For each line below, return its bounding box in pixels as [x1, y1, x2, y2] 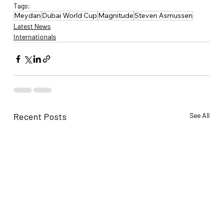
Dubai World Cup [41, 11, 97, 20]
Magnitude [98, 11, 133, 20]
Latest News [13, 22, 51, 31]
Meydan [13, 11, 41, 20]
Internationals [13, 32, 56, 41]
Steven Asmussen [134, 11, 193, 20]
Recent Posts [13, 111, 67, 122]
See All [190, 111, 210, 120]
